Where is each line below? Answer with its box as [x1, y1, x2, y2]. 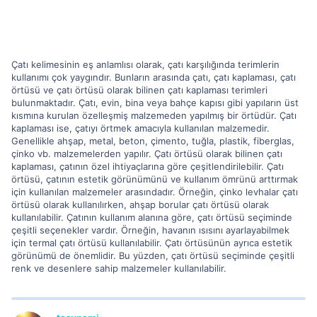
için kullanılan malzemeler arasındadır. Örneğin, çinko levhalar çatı [11, 186, 298, 197]
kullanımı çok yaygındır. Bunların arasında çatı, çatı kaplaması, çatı [11, 71, 296, 83]
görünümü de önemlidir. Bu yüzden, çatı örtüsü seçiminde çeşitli [11, 250, 294, 261]
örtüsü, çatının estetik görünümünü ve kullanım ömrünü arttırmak [11, 173, 298, 185]
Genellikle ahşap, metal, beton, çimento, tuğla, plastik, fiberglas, [11, 135, 294, 146]
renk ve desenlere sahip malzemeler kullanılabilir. [11, 263, 226, 274]
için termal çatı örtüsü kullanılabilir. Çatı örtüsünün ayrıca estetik [11, 237, 292, 248]
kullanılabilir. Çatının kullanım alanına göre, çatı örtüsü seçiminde [11, 212, 292, 223]
